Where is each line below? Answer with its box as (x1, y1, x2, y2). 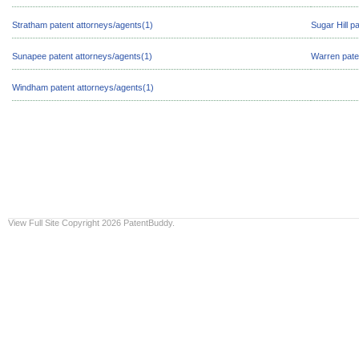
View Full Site (8, 218, 59, 228)
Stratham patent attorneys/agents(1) (12, 20, 153, 30)
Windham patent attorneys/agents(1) (12, 83, 154, 92)
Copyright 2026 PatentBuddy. (62, 218, 175, 228)
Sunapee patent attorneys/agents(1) (12, 51, 152, 61)
